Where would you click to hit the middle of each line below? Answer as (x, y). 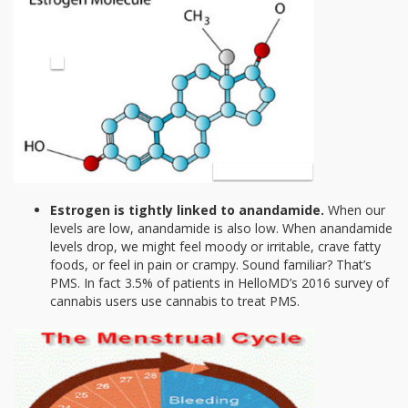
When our (355, 210)
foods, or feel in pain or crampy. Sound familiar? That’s (211, 265)
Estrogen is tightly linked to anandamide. (187, 210)
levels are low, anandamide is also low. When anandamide (221, 229)
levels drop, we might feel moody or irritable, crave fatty (215, 247)
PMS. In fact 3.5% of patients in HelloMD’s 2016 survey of (219, 283)
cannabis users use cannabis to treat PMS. (175, 301)
